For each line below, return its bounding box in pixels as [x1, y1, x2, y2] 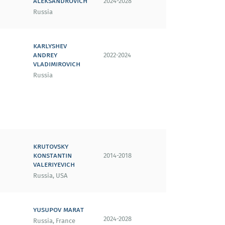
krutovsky [33, 140, 68, 151]
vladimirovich [33, 58, 80, 69]
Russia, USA [33, 171, 67, 180]
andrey [33, 49, 57, 60]
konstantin [33, 149, 72, 160]
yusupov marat [33, 203, 84, 214]
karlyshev [33, 40, 67, 51]
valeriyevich [33, 158, 75, 169]
